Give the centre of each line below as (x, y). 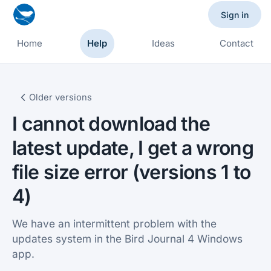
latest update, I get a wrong (133, 148)
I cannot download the (111, 124)
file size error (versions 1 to (132, 172)
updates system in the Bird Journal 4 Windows (127, 239)
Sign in (235, 15)
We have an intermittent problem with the (114, 224)
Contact (236, 43)
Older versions (60, 97)
